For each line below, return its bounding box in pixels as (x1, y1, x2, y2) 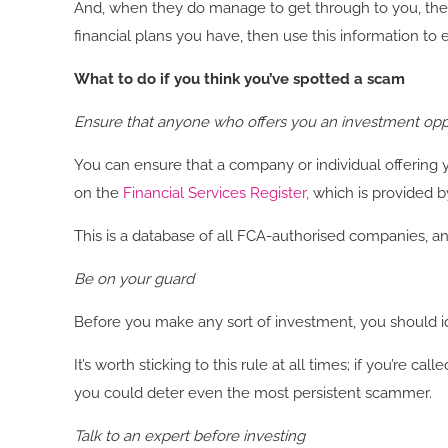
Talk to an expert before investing (74, 427, 306, 446)
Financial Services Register (123, 184, 307, 203)
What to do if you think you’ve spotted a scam (74, 70, 406, 89)
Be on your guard (74, 270, 195, 289)
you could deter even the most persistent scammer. (74, 384, 433, 403)
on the (74, 184, 124, 203)
